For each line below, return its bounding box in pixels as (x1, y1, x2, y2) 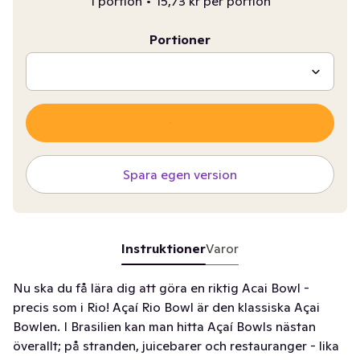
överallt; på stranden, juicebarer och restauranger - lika (13, 337, 339, 354)
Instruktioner (121, 240, 206, 256)
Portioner (149, 31, 211, 47)
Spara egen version (122, 166, 237, 182)
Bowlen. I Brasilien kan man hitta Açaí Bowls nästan (13, 318, 316, 334)
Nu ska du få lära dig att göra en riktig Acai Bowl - (13, 280, 309, 296)
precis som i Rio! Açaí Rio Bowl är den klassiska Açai (13, 299, 320, 315)
